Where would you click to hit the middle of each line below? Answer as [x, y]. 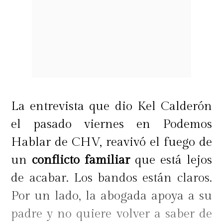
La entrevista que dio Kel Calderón [111, 106]
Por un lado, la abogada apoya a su [111, 196]
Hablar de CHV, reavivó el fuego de [111, 142]
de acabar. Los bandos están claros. [111, 178]
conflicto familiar [81, 160]
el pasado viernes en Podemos [111, 124]
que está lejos [171, 160]
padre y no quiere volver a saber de [111, 214]
